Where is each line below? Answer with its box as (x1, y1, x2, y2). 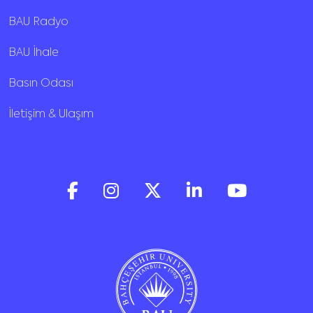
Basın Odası (8, 78, 73, 90)
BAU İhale (8, 48, 59, 59)
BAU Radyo (8, 17, 68, 29)
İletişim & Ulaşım (8, 109, 94, 121)
